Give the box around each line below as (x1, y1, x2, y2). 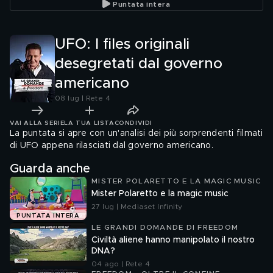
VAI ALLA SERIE (10, 119, 65, 126)
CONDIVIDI (114, 119, 152, 126)
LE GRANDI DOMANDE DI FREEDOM (91, 224, 238, 231)
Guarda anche (10, 163, 90, 175)
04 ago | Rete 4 (91, 260, 150, 268)
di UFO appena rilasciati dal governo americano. (10, 141, 213, 150)
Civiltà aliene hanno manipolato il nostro (91, 236, 255, 244)
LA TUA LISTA (64, 119, 115, 126)
